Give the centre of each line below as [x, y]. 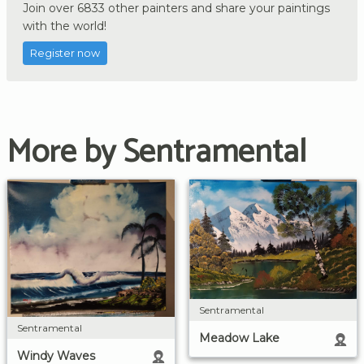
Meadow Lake [239, 338]
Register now [65, 54]
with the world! [65, 26]
